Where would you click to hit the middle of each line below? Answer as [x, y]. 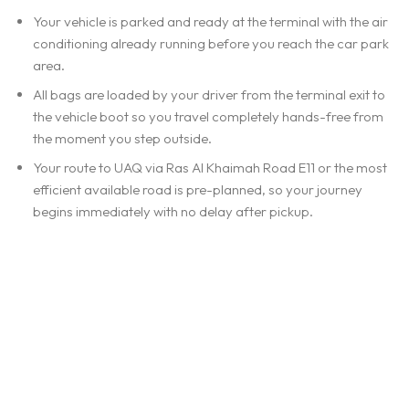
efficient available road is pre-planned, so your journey [198, 189]
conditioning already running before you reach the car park [211, 43]
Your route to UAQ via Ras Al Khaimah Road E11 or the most [210, 167]
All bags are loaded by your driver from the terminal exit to [209, 94]
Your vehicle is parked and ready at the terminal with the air [210, 21]
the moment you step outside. [122, 138]
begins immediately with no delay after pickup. [173, 211]
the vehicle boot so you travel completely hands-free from [208, 116]
